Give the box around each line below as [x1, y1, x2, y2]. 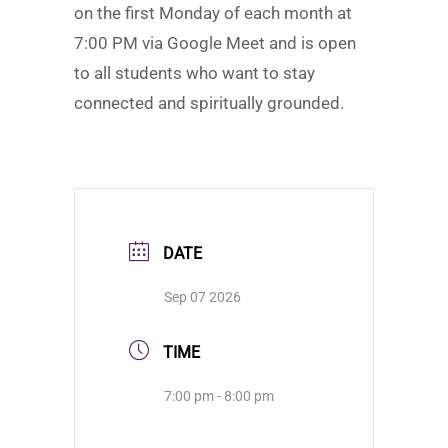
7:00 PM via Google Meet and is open [74, 33, 356, 53]
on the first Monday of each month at [74, 3, 352, 23]
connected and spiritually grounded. [74, 93, 344, 113]
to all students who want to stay [74, 63, 315, 83]
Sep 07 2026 [164, 289, 241, 305]
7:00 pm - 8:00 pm [164, 388, 274, 404]
